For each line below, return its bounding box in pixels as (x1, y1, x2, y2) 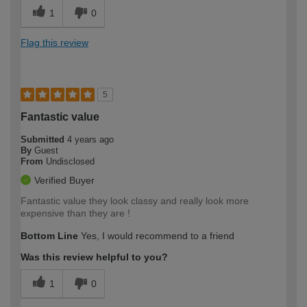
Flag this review (21, 37, 88, 49)
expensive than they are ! (21, 208, 130, 219)
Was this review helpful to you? (21, 251, 168, 263)
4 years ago (67, 134, 114, 145)
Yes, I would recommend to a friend (78, 230, 234, 242)
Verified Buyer (34, 175, 95, 186)
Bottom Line (21, 230, 78, 242)
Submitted (21, 134, 67, 145)
